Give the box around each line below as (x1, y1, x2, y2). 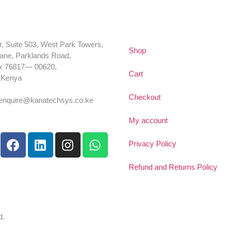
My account (129, 116, 168, 125)
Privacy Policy (129, 139, 176, 148)
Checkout (129, 93, 161, 102)
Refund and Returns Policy (129, 163, 217, 172)
